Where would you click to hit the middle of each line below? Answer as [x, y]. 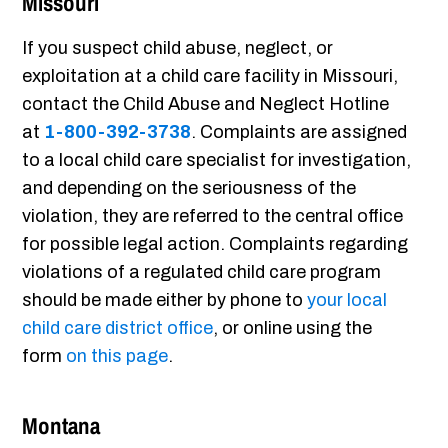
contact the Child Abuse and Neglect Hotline [206, 104]
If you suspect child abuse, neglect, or [178, 48]
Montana [61, 426]
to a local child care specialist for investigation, [217, 160]
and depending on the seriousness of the [189, 188]
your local [347, 300]
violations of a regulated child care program [202, 272]
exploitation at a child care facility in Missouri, [210, 76]
